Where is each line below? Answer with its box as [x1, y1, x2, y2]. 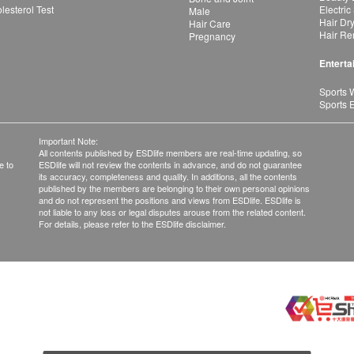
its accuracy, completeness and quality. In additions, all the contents [39, 170, 297, 183]
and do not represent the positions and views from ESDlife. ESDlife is [39, 194, 301, 206]
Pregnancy [189, 29, 235, 43]
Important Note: [39, 134, 98, 147]
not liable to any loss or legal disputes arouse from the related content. [39, 205, 306, 218]
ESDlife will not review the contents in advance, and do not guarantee [39, 158, 302, 171]
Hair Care [189, 17, 231, 30]
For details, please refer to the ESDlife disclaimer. [39, 217, 226, 230]
